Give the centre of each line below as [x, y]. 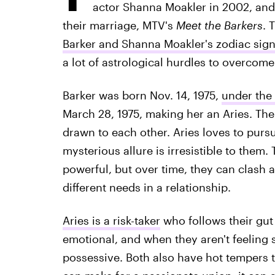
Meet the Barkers [219, 25]
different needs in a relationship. [146, 187]
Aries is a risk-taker [111, 220]
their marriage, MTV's [119, 25]
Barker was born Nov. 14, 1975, [142, 95]
